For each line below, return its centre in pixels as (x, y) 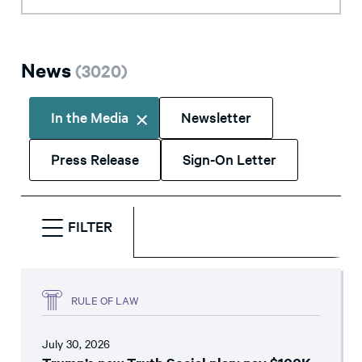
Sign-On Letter (229, 159)
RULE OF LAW (105, 299)
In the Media (90, 117)
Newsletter (216, 117)
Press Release (95, 159)
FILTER (90, 226)
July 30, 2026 (76, 344)
